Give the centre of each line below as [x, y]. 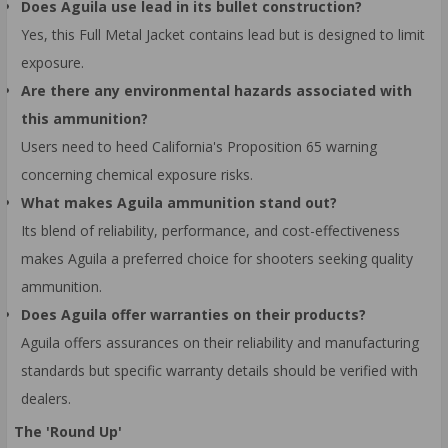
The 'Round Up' [68, 432]
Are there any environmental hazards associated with [216, 90]
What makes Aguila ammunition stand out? [179, 202]
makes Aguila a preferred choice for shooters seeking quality [217, 258]
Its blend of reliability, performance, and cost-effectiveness [210, 230]
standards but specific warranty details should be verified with [219, 370]
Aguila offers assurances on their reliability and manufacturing [220, 342]
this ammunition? [84, 118]
